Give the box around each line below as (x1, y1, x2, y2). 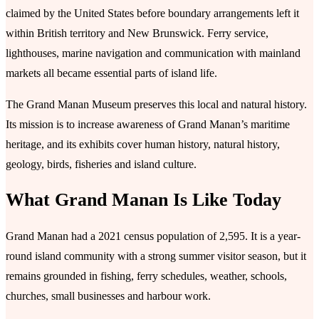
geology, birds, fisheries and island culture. (6, 157, 197, 170)
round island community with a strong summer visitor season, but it (6, 249, 306, 262)
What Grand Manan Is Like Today (6, 189, 281, 211)
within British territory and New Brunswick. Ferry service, (6, 26, 268, 39)
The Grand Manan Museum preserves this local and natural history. (6, 98, 307, 110)
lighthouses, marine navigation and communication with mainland (6, 46, 300, 59)
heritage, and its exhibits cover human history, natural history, (6, 137, 280, 150)
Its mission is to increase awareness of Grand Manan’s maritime (6, 117, 290, 130)
